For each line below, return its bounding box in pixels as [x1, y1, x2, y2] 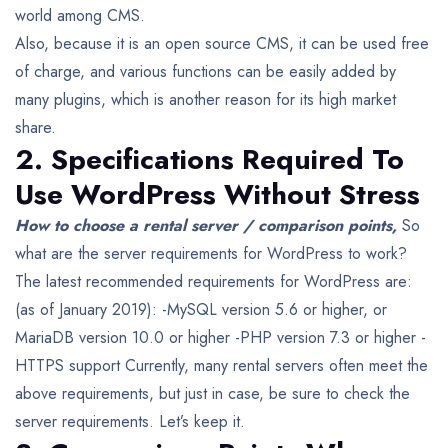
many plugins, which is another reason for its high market [15, 87, 396, 111]
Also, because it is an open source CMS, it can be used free [15, 31, 429, 55]
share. [15, 115, 56, 139]
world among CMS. [15, 3, 145, 27]
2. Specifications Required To [15, 138, 404, 180]
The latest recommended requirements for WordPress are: [15, 269, 412, 293]
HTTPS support [15, 353, 120, 377]
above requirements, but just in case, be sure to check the [15, 381, 410, 405]
